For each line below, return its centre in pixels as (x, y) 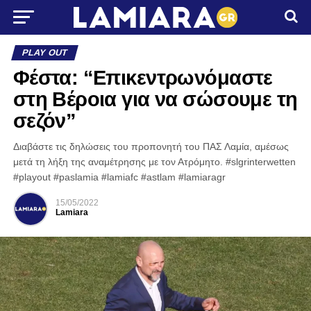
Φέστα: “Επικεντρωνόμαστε (143, 78)
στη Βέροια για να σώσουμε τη (155, 99)
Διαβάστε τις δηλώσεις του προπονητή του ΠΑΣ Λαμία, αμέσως (151, 146)
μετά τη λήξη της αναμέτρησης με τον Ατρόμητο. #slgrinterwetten (154, 162)
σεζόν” (44, 121)
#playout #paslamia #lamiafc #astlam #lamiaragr (119, 177)
